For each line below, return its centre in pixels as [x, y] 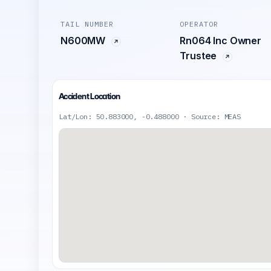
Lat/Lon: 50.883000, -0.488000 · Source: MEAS [150, 116]
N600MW [84, 41]
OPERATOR [199, 24]
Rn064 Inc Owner [220, 41]
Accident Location [90, 96]
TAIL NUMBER [87, 24]
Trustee [200, 56]
